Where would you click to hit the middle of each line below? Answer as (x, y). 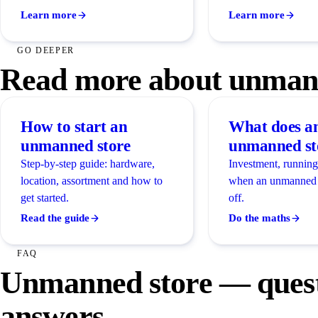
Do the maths (259, 218)
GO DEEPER (46, 51)
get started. (45, 197)
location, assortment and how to (92, 180)
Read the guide (55, 218)
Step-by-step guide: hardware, (88, 163)
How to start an (74, 126)
